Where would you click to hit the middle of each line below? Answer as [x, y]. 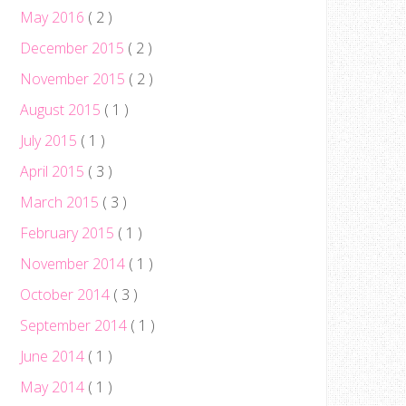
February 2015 [69, 233]
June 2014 [54, 356]
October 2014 [67, 295]
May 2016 [54, 17]
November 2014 [74, 264]
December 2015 [74, 48]
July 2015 [50, 140]
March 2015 [61, 202]
